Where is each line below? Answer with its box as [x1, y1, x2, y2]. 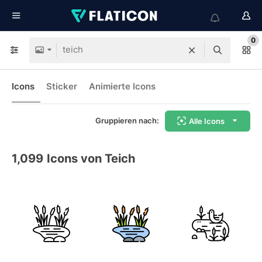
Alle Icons [189, 116, 225, 126]
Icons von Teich [47, 151, 135, 166]
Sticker [46, 81, 77, 92]
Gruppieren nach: [95, 116, 159, 125]
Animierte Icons [89, 81, 156, 92]
